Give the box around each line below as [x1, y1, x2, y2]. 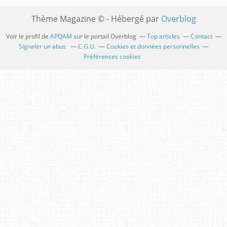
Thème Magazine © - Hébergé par [31, 13, 161, 24]
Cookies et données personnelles [106, 42, 200, 51]
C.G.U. [78, 42, 96, 51]
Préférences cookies [83, 52, 141, 61]
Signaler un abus [18, 42, 67, 51]
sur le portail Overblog [71, 31, 136, 41]
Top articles [146, 31, 180, 41]
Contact [190, 31, 212, 41]
